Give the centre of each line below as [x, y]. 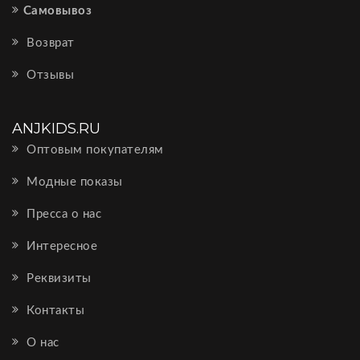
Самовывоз [57, 11]
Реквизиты [57, 278]
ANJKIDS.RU [56, 129]
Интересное [60, 246]
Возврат [49, 43]
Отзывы [48, 75]
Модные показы [73, 182]
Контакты [53, 311]
